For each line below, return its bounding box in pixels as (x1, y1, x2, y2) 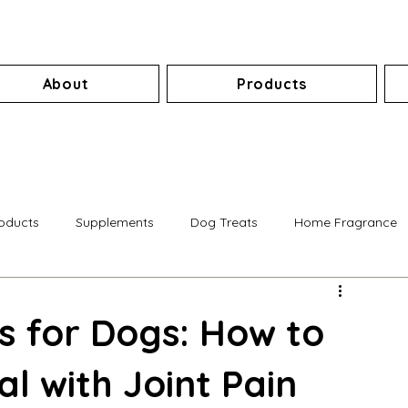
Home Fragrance (294, 213, 397, 230)
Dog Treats (190, 213, 258, 230)
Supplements (76, 213, 154, 230)
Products (236, 75, 308, 93)
